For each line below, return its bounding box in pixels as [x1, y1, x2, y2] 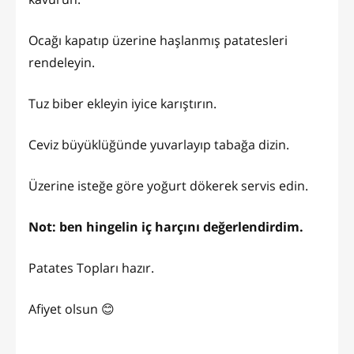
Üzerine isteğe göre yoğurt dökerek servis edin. [28, 176, 308, 194]
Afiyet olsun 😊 [28, 299, 115, 318]
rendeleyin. [28, 53, 95, 71]
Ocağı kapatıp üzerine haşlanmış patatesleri [28, 31, 288, 49]
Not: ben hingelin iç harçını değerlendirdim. [28, 217, 303, 235]
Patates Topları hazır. [28, 258, 154, 277]
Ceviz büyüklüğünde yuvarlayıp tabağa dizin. [28, 135, 289, 153]
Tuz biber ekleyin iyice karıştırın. [28, 94, 217, 112]
